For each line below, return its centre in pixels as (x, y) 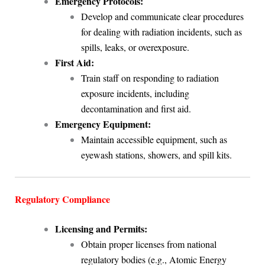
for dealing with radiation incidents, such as (161, 31)
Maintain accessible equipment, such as (154, 139)
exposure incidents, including (135, 93)
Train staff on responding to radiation (150, 77)
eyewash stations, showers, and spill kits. (156, 154)
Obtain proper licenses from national (148, 244)
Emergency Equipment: (103, 124)
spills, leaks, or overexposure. (135, 47)
